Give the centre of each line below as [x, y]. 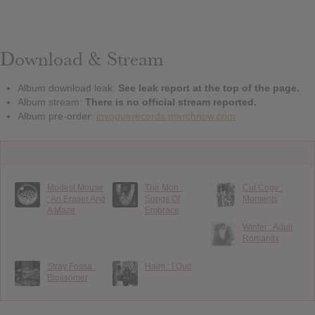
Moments [260, 199]
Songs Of [162, 199]
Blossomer [67, 277]
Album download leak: [68, 88]
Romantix [261, 239]
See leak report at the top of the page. [209, 88]
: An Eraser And [76, 199]
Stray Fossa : [71, 266]
